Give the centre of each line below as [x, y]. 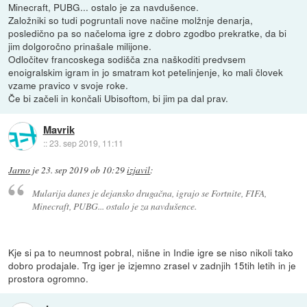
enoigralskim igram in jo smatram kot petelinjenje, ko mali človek [146, 72]
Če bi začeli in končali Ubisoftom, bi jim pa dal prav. [119, 98]
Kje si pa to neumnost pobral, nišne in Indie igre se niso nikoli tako [151, 252]
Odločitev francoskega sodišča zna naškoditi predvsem [127, 59]
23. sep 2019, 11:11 [86, 143]
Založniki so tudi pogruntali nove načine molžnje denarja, [131, 20]
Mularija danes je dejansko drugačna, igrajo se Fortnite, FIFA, [149, 193]
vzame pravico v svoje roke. [69, 85]
